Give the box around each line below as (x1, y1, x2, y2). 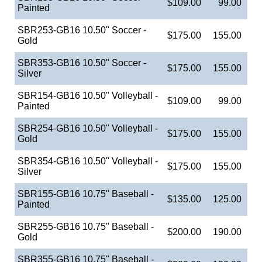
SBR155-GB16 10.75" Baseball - (18, 188, 154, 199)
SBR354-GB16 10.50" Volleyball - (18, 156, 158, 166)
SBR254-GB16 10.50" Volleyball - (18, 123, 158, 133)
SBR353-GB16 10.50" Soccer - (18, 57, 146, 68)
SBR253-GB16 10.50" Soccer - (18, 25, 146, 35)
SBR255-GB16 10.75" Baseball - (18, 221, 154, 232)
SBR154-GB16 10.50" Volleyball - (18, 90, 158, 101)
